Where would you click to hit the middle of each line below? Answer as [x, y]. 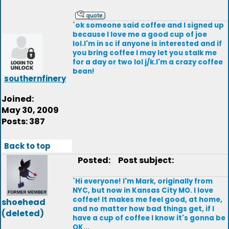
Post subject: [144, 160]
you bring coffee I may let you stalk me [145, 53]
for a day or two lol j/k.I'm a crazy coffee [148, 62]
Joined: [18, 99]
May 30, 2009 [30, 110]
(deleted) [23, 213]
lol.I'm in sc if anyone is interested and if [147, 44]
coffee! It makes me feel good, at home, [147, 200]
